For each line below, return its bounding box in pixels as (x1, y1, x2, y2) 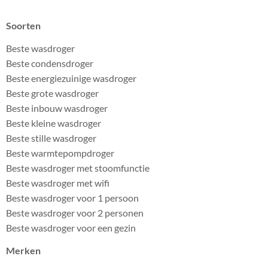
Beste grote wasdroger (6, 87, 99, 99)
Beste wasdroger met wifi (6, 176, 109, 188)
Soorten (6, 19, 41, 31)
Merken (6, 244, 41, 256)
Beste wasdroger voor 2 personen (6, 206, 144, 218)
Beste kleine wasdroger (6, 117, 101, 129)
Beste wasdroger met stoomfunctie (6, 162, 150, 173)
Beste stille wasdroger (6, 132, 96, 144)
